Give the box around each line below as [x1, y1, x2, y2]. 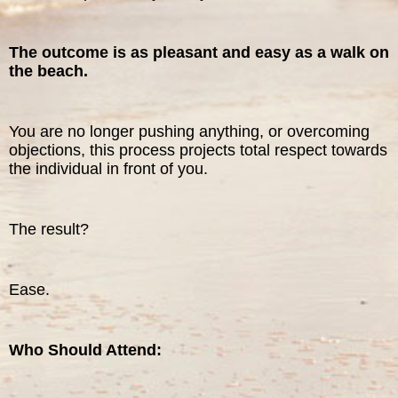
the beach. [9, 62, 88, 80]
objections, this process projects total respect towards [9, 141, 387, 159]
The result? [9, 220, 89, 238]
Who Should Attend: [9, 341, 162, 359]
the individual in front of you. [9, 160, 208, 178]
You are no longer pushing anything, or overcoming [9, 123, 370, 140]
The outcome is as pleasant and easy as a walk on [9, 44, 389, 61]
